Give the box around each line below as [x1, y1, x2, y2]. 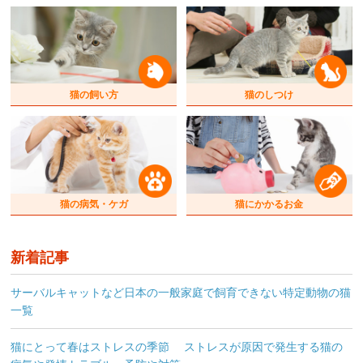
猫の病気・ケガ [59, 198, 128, 210]
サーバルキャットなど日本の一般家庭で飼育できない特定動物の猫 [11, 286, 352, 300]
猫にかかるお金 [235, 198, 304, 210]
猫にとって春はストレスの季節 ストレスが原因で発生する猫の [11, 340, 344, 354]
